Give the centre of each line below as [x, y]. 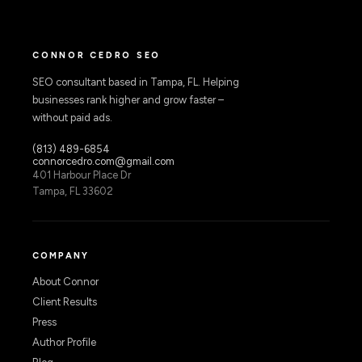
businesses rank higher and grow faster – [128, 100]
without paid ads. [72, 118]
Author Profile [64, 342]
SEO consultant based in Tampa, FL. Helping [136, 82]
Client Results [65, 302]
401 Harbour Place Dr [82, 175]
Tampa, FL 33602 [73, 191]
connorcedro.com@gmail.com [103, 161]
